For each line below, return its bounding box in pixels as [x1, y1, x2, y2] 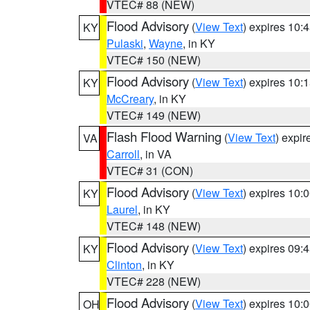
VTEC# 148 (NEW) [107, 218, 201, 234]
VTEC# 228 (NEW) [107, 273, 201, 289]
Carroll [107, 146, 140, 162]
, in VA [140, 146, 172, 162]
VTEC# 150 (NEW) [107, 52, 201, 68]
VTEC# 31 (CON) [107, 163, 193, 179]
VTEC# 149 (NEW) [107, 107, 201, 123]
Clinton [107, 257, 142, 273]
